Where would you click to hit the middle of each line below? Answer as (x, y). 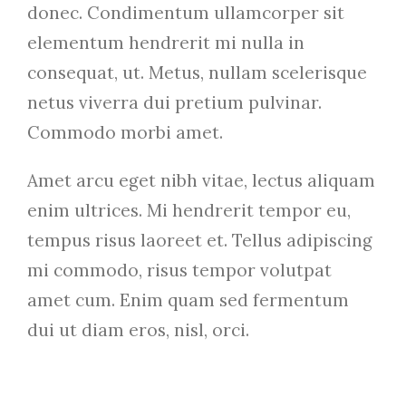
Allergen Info (90, 390)
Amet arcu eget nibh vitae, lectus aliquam (201, 181)
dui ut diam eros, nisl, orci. (138, 330)
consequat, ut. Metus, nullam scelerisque (197, 73)
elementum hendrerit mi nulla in (165, 43)
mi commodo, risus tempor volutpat (179, 271)
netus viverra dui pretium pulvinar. (174, 103)
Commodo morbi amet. (125, 133)
